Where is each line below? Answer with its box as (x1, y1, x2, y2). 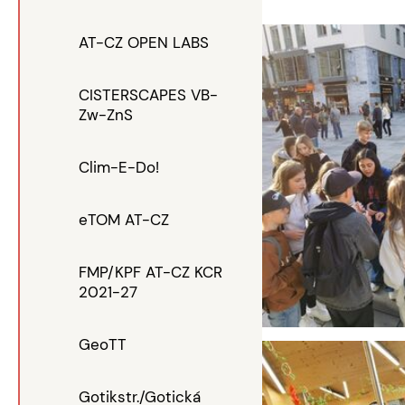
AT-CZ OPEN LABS (79, 33, 209, 52)
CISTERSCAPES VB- (79, 85, 218, 105)
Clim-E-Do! (79, 157, 159, 177)
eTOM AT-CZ (79, 210, 169, 230)
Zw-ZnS (79, 105, 133, 125)
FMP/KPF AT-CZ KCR (79, 262, 222, 282)
